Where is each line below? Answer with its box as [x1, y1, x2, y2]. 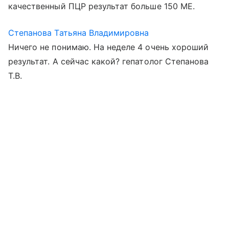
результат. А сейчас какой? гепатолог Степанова [8, 56, 209, 66]
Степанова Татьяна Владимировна [8, 28, 149, 38]
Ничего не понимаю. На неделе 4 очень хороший [8, 42, 209, 52]
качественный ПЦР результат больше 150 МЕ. [8, 1, 195, 11]
